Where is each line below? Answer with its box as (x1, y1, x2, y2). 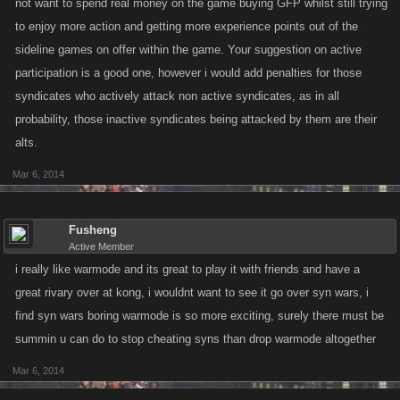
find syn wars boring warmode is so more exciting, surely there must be (15, 309, 384, 322)
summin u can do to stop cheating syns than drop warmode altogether (15, 332, 376, 346)
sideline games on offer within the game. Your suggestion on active (15, 43, 362, 56)
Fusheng (69, 223, 117, 237)
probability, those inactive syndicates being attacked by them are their (15, 112, 377, 126)
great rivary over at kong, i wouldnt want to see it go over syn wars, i (15, 286, 369, 299)
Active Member (69, 241, 134, 252)
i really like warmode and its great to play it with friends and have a (15, 262, 360, 276)
